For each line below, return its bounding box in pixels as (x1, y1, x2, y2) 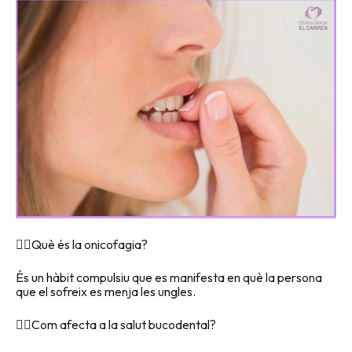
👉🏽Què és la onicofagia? (16, 236, 148, 252)
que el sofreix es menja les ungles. (16, 283, 196, 299)
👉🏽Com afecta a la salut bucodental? (16, 316, 216, 332)
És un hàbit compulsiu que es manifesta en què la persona (16, 269, 322, 285)
